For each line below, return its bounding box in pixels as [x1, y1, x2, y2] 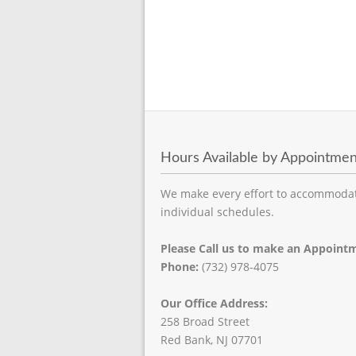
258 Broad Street [161, 314, 250, 330]
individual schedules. [161, 204, 274, 220]
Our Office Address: [161, 296, 268, 311]
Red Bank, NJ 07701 [161, 332, 263, 348]
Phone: [161, 259, 199, 275]
